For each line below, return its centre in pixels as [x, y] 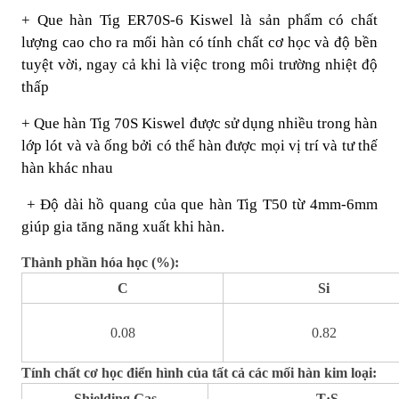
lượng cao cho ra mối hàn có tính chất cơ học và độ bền [199, 42]
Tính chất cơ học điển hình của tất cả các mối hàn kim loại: [199, 372]
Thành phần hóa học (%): [100, 262]
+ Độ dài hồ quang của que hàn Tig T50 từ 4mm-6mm [202, 204]
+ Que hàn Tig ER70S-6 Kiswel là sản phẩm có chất [199, 20]
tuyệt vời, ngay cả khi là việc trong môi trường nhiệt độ [199, 64]
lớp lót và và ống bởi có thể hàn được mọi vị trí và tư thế [199, 145]
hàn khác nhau [67, 167]
